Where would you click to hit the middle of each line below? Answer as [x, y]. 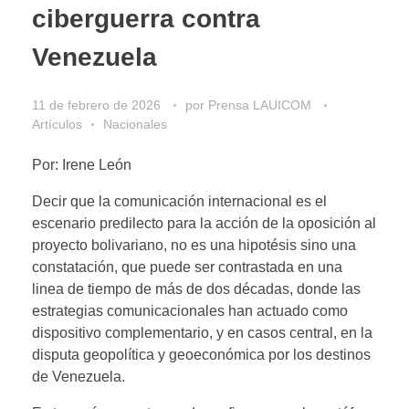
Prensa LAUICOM [262, 105]
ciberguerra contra [146, 18]
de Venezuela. [79, 376]
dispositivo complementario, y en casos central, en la [202, 332]
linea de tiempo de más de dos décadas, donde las [196, 288]
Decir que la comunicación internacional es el [179, 201]
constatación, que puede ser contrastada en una [187, 267]
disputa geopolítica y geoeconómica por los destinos [201, 354]
